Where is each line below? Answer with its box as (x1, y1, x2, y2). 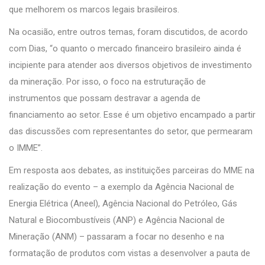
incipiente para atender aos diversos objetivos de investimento (9, 59, 252, 70)
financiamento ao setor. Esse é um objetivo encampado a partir (9, 109, 256, 120)
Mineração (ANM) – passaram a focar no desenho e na (9, 231, 224, 242)
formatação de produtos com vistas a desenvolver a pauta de (9, 247, 250, 258)
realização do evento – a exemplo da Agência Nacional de (9, 181, 234, 192)
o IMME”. (9, 142, 43, 153)
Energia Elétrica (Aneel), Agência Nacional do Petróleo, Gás (9, 198, 237, 209)
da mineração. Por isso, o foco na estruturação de (9, 76, 206, 87)
